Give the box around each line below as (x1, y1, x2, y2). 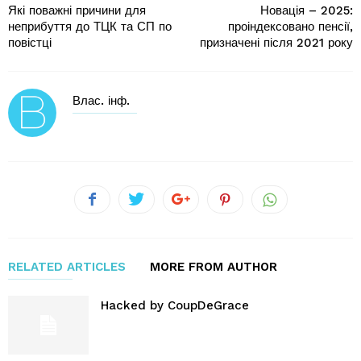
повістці (8, 35, 52, 50)
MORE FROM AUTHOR (150, 259, 277, 274)
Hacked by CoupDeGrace (101, 298, 249, 313)
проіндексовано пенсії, (228, 19, 353, 34)
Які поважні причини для (8, 3, 146, 18)
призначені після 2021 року (200, 35, 353, 50)
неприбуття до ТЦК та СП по (8, 19, 172, 34)
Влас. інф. (73, 93, 130, 108)
